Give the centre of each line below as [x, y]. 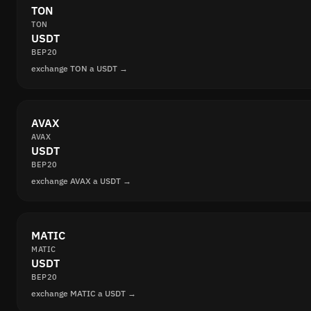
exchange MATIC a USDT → [84, 293]
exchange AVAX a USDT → [81, 180]
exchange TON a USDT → [79, 68]
